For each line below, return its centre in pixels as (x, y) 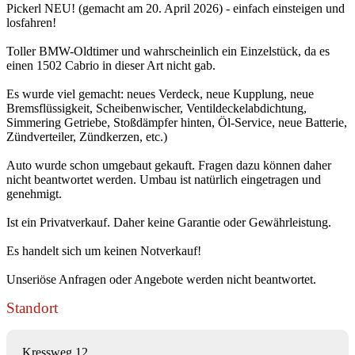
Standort (32, 307)
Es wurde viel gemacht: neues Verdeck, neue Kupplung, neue (160, 94)
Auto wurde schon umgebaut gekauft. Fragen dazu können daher (169, 165)
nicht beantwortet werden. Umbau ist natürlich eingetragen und (164, 179)
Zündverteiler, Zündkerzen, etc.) (87, 136)
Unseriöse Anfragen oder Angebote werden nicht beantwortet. (161, 279)
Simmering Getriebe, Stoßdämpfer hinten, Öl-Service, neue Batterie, (177, 122)
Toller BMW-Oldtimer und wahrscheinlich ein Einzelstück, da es (168, 51)
